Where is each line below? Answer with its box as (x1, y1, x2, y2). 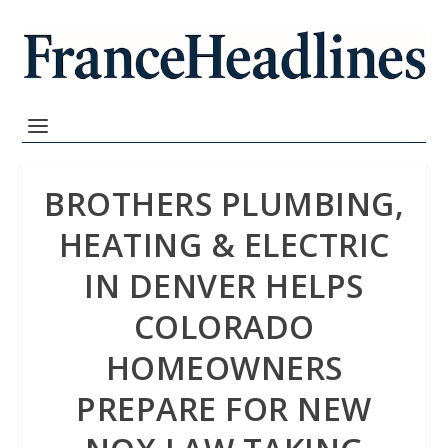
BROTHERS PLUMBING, (44, 182, 404, 225)
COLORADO (133, 305, 315, 348)
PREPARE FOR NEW (76, 387, 372, 430)
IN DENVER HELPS (84, 264, 364, 307)
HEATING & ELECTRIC (58, 223, 390, 266)
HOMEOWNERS (105, 346, 343, 389)
